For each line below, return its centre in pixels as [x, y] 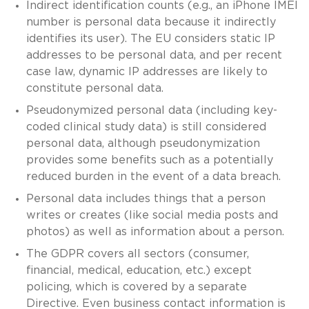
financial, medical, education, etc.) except [139, 270]
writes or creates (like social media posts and [152, 215]
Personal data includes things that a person [146, 198]
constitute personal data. [94, 88]
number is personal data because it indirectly [151, 22]
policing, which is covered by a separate [136, 287]
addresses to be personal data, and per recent [154, 55]
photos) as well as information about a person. [155, 231]
